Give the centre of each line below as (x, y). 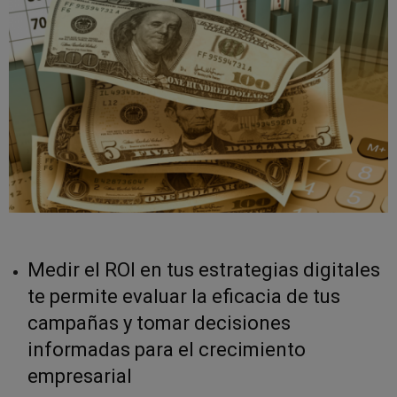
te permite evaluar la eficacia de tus (184, 296)
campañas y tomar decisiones (159, 323)
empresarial (80, 376)
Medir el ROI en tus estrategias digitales (204, 269)
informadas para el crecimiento (167, 349)
